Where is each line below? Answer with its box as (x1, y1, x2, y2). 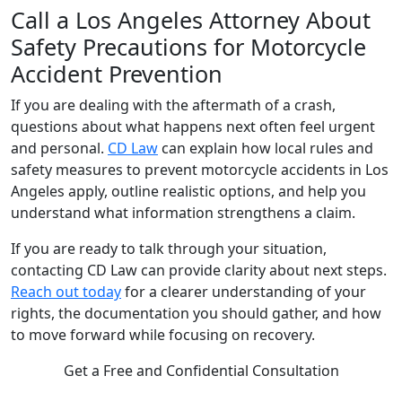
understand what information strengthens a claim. (11, 203, 355, 223)
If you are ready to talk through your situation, (11, 239, 327, 259)
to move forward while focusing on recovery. (11, 325, 315, 345)
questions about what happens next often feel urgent (11, 117, 375, 137)
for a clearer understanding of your (121, 282, 366, 302)
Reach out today (11, 282, 121, 302)
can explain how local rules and (158, 138, 373, 159)
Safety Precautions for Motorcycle (11, 31, 366, 63)
